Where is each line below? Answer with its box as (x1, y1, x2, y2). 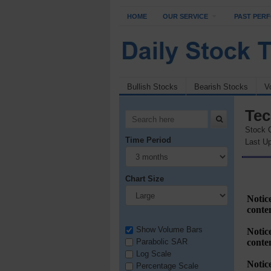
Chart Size (125, 174, 164, 184)
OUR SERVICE (163, 13, 208, 20)
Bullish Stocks (127, 82, 178, 91)
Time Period (125, 135, 171, 145)
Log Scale (136, 249, 171, 259)
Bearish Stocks (194, 82, 248, 91)
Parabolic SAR (136, 237, 188, 247)
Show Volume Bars (136, 225, 203, 235)
